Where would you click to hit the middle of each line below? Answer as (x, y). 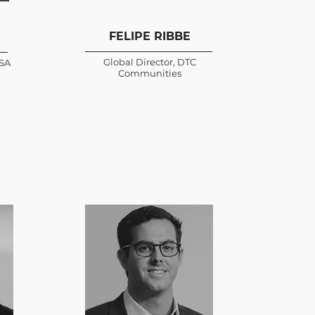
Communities (149, 73)
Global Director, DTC (149, 62)
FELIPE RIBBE (149, 36)
